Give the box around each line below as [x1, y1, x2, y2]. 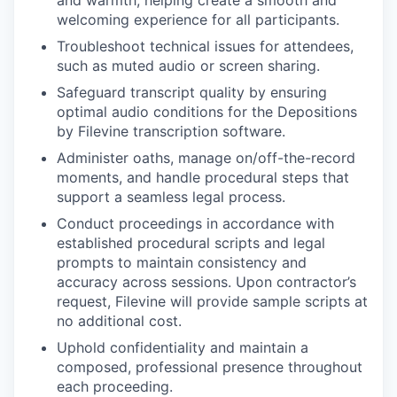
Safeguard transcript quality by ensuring [57, 82, 327, 101]
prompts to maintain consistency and [57, 253, 307, 271]
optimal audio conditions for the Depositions [57, 102, 357, 121]
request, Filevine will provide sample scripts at [57, 292, 368, 310]
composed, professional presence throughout [57, 357, 362, 376]
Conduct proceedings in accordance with [57, 214, 334, 232]
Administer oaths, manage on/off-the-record [57, 148, 355, 167]
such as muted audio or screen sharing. [57, 56, 320, 74]
